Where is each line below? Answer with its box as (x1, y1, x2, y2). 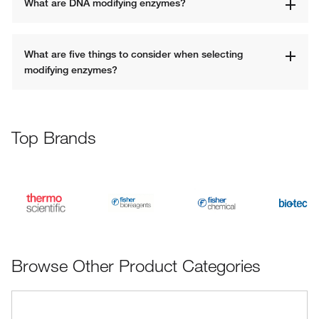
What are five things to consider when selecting (24, 48, 243, 61)
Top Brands (11, 127, 96, 148)
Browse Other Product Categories (11, 255, 261, 276)
